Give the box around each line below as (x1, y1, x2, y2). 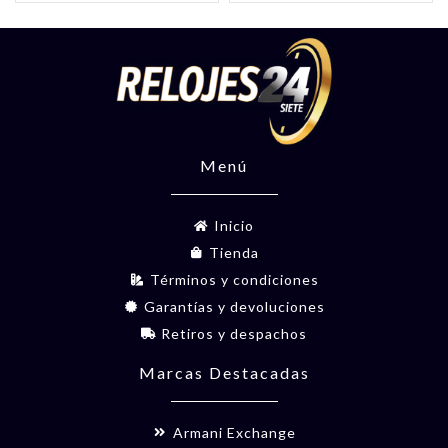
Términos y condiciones (149, 270, 319, 288)
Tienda (209, 243, 259, 261)
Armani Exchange (173, 423, 297, 441)
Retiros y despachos (161, 324, 307, 342)
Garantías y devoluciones (143, 297, 325, 315)
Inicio (214, 216, 254, 234)
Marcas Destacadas (138, 362, 310, 382)
